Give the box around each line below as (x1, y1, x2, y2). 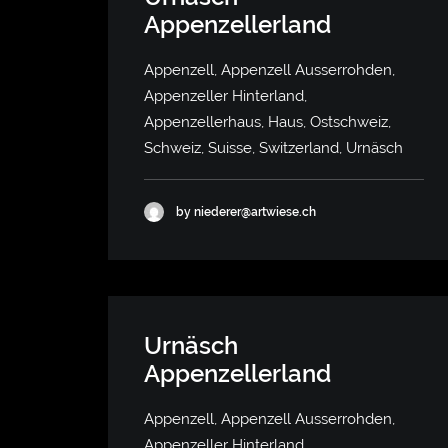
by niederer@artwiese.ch (176, 204, 316, 219)
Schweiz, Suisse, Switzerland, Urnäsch (144, 139, 403, 157)
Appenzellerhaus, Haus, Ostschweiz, (144, 113, 391, 131)
